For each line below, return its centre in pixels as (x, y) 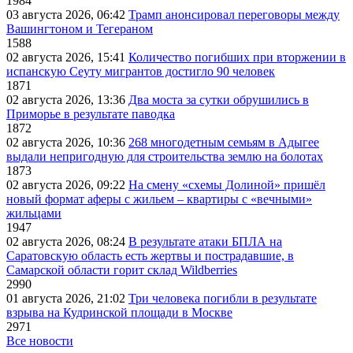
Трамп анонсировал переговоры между (234, 15)
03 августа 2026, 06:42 (67, 15)
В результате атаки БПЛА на (205, 242)
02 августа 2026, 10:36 (67, 143)
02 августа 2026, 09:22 (67, 185)
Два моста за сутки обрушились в (219, 100)
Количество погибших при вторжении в (237, 58)
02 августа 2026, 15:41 (67, 58)
